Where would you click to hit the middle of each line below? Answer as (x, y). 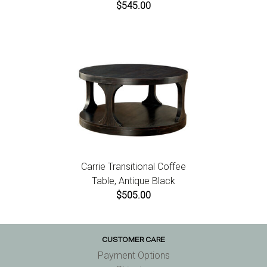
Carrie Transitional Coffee (133, 167)
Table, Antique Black (133, 181)
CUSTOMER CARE (133, 240)
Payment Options (133, 256)
